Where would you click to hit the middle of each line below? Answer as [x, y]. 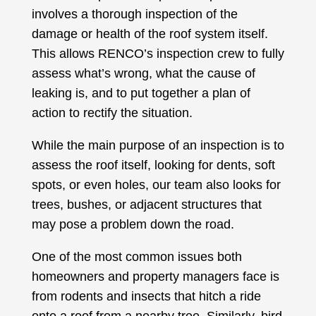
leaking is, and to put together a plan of [141, 93]
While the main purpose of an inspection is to [158, 146]
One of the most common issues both [136, 257]
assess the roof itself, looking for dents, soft [153, 165]
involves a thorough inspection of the [134, 14]
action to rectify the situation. [112, 113]
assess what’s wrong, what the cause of [143, 74]
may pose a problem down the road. [133, 225]
